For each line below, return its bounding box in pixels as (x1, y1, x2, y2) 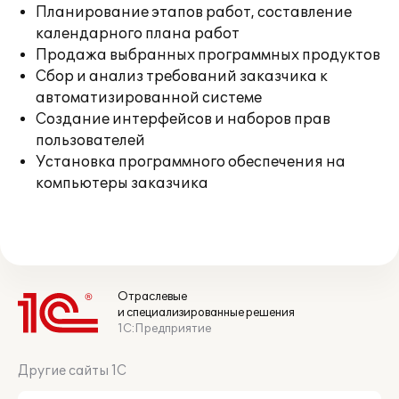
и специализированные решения (118, 305, 295, 320)
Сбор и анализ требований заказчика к (36, 68, 328, 85)
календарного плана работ (36, 25, 240, 43)
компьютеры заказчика (36, 175, 208, 192)
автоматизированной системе (36, 89, 262, 107)
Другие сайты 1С (18, 363, 126, 379)
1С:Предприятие (118, 322, 211, 336)
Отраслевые (118, 289, 187, 304)
